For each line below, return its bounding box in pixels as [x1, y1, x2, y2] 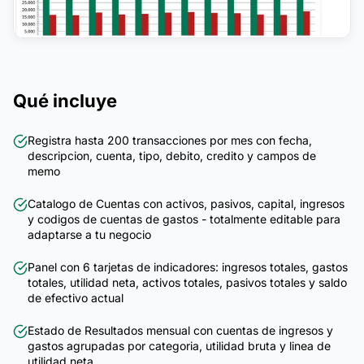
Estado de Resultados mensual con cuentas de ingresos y [28, 323, 333, 338]
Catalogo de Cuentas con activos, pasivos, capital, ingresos [28, 197, 344, 211]
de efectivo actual [28, 291, 123, 305]
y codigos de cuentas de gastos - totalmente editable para [28, 212, 340, 227]
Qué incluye [13, 90, 117, 112]
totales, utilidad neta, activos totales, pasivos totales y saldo [28, 275, 347, 290]
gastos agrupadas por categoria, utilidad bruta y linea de [28, 339, 331, 353]
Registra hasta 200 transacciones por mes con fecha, [28, 133, 312, 148]
